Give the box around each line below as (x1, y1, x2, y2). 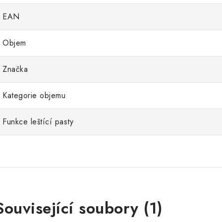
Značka (2, 63, 28, 75)
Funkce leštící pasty (2, 116, 73, 127)
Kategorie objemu (2, 90, 65, 101)
